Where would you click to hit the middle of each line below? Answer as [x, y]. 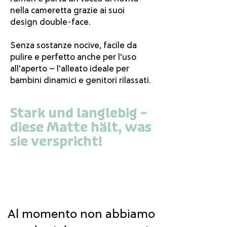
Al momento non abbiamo [81, 214]
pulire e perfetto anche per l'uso [73, 57]
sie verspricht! [56, 142]
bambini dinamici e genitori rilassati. [81, 80]
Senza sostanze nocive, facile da [73, 45]
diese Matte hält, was [81, 127]
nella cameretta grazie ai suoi [67, 10]
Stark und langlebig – [79, 113]
